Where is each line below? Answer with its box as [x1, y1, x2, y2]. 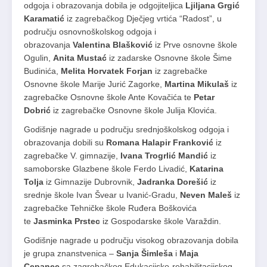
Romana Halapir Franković [106, 137, 213, 147]
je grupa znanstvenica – [24, 248, 116, 258]
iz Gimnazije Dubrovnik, [44, 176, 135, 187]
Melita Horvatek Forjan [61, 66, 153, 76]
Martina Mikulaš [162, 79, 229, 89]
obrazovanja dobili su [24, 137, 106, 147]
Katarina [190, 163, 223, 173]
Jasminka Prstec [33, 216, 100, 226]
